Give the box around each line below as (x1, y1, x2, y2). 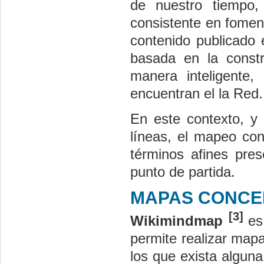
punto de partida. (130, 164, 235, 180)
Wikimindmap (130, 213, 229, 229)
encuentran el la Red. (130, 85, 263, 102)
